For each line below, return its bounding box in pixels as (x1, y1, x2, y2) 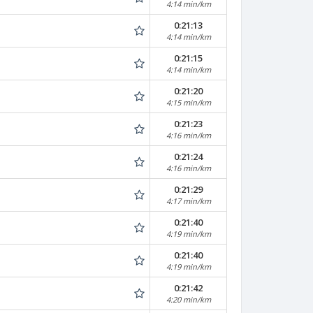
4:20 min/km (166, 294, 211, 305)
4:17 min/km (166, 196, 211, 206)
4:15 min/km (166, 97, 211, 108)
